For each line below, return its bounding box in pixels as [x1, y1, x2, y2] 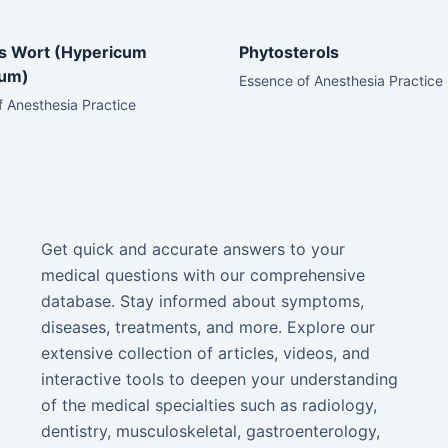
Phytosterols [239, 41, 339, 62]
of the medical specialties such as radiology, [40, 395, 377, 415]
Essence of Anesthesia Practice [239, 71, 443, 89]
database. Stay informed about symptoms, [40, 291, 364, 311]
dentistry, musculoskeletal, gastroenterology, [40, 421, 380, 441]
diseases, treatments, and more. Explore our [40, 317, 375, 337]
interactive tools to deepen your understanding [40, 369, 398, 389]
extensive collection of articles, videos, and [40, 343, 370, 363]
